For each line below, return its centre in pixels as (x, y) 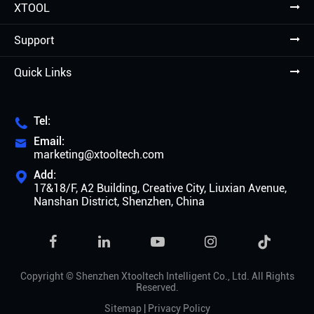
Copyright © (48, 277)
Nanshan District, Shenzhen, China (119, 202)
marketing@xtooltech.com (99, 155)
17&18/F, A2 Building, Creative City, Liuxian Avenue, (160, 189)
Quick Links (43, 73)
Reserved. (157, 288)
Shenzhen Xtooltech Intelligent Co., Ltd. (162, 277)
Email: (49, 142)
